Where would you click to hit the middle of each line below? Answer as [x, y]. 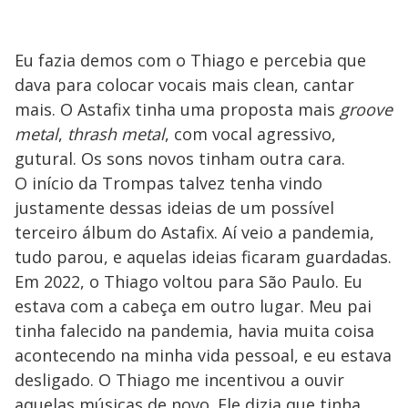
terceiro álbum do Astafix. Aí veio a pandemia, [194, 232]
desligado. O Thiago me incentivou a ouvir [179, 379]
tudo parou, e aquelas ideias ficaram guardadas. [203, 256]
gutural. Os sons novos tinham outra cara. [180, 158]
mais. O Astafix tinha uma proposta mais [177, 109]
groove [366, 109]
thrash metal [114, 133]
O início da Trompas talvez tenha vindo [168, 183]
